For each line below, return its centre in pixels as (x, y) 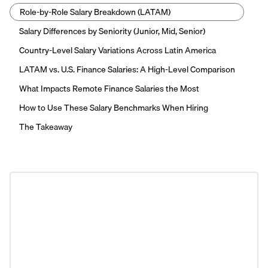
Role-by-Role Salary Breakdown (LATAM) (95, 12)
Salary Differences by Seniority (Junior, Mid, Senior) (112, 31)
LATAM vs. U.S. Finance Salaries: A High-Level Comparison (127, 70)
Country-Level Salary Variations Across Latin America (118, 51)
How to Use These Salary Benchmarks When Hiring (114, 108)
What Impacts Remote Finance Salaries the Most (109, 89)
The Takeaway (46, 127)
